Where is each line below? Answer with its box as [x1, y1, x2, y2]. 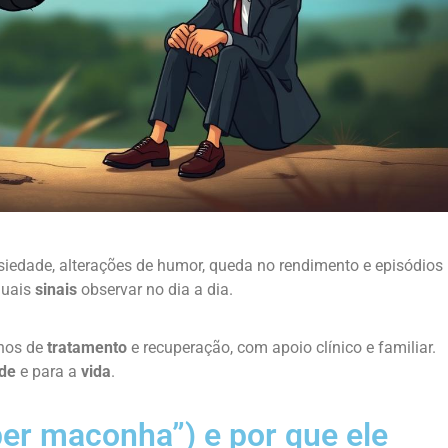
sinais [35, 279, 77, 299]
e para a [16, 362, 81, 382]
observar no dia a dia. [77, 279, 233, 299]
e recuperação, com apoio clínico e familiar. [127, 338, 436, 358]
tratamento [47, 338, 127, 358]
